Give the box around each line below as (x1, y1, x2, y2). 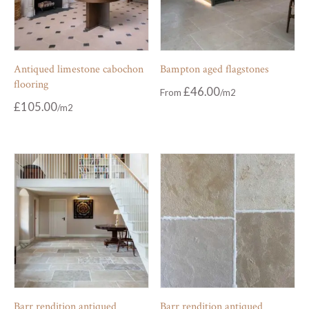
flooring (14, 77, 48, 92)
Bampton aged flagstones (160, 61, 270, 77)
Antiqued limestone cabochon (14, 61, 143, 77)
